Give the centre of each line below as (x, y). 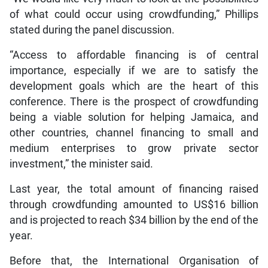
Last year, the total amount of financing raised (134, 189)
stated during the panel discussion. (92, 30)
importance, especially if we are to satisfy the (134, 71)
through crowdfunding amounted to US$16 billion (134, 205)
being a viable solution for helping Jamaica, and (134, 118)
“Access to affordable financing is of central (134, 55)
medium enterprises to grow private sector (134, 149)
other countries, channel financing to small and (134, 133)
